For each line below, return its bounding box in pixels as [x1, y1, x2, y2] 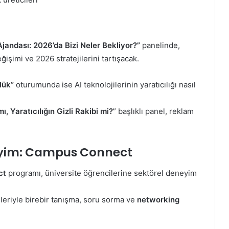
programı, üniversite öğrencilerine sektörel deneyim [6, 168, 197, 178]
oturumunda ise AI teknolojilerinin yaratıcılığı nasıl [14, 80, 196, 90]
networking [137, 194, 179, 204]
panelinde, [140, 40, 180, 51]
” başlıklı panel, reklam [113, 106, 194, 117]
